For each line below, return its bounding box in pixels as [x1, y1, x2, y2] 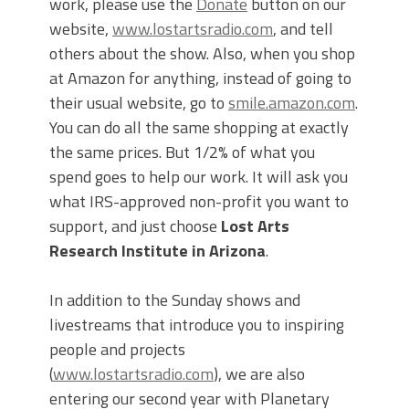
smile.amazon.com [228, 90, 355, 116]
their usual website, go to [49, 90, 228, 116]
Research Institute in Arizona [49, 238, 266, 264]
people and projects [49, 337, 185, 362]
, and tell [273, 16, 333, 42]
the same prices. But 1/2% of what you [49, 140, 315, 165]
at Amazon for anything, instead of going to [49, 66, 351, 91]
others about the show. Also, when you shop [49, 41, 355, 67]
